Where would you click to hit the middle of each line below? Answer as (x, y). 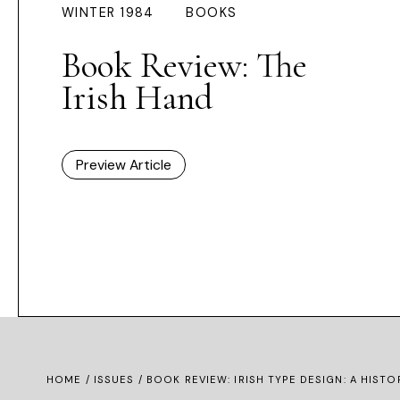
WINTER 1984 (108, 13)
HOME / (70, 380)
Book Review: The (184, 66)
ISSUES (114, 380)
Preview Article (124, 165)
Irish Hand (137, 98)
